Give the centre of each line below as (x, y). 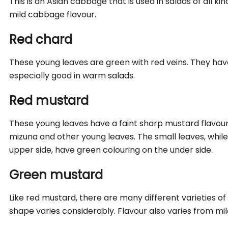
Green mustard (56, 175)
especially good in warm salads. (72, 75)
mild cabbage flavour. (53, 14)
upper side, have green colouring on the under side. (111, 150)
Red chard (41, 39)
